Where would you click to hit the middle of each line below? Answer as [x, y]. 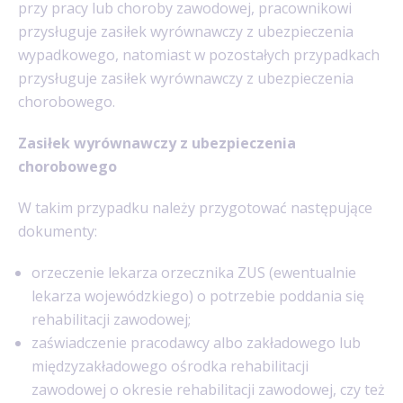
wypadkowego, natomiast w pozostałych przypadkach [199, 54]
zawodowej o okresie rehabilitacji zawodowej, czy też [208, 389]
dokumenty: [58, 231]
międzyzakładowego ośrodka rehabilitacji [170, 366]
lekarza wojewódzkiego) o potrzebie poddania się [198, 296]
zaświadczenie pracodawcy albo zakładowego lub [196, 342]
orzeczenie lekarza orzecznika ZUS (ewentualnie [194, 272]
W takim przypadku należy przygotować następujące [195, 207]
